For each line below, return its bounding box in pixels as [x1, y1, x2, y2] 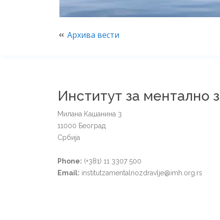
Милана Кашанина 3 [57, 110, 122, 118]
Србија [57, 134, 80, 141]
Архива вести [67, 29, 119, 40]
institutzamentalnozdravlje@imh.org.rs [80, 169, 202, 177]
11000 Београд [57, 122, 106, 130]
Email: [57, 169, 80, 177]
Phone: [57, 157, 82, 165]
